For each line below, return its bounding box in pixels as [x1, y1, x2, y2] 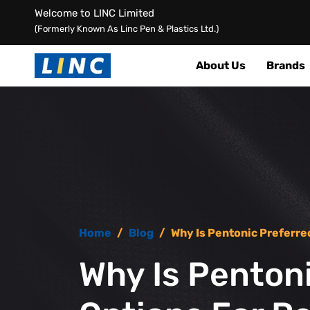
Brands [266, 59, 305, 72]
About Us [196, 59, 246, 72]
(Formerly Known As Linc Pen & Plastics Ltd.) [35, 24, 219, 34]
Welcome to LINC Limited [35, 7, 154, 19]
